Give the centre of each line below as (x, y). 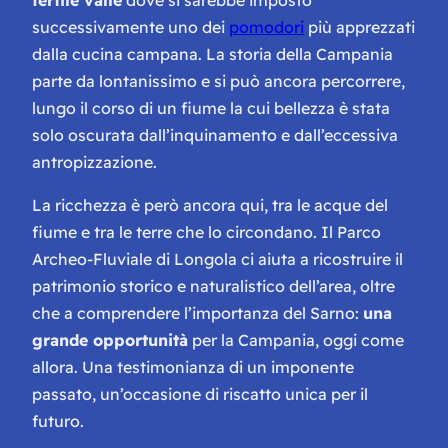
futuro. (58, 420)
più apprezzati (359, 26)
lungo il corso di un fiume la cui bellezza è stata (211, 107)
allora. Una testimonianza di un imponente (193, 366)
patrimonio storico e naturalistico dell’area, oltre (213, 285)
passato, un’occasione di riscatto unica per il (200, 393)
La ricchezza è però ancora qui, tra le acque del (210, 204)
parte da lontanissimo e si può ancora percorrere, (218, 80)
